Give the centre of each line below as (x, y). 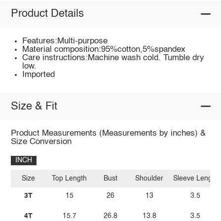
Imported (39, 74)
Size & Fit (34, 106)
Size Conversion (41, 142)
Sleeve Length (195, 178)
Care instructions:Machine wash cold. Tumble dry (113, 58)
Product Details (47, 14)
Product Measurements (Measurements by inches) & (108, 134)
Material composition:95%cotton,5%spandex (104, 49)
